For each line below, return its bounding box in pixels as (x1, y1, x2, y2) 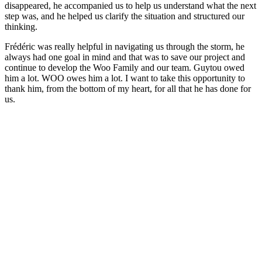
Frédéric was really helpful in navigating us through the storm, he (5, 42, 244, 52)
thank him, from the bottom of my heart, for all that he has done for (5, 84, 251, 94)
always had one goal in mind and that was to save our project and (5, 52, 245, 63)
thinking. (5, 22, 37, 32)
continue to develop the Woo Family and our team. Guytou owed (5, 63, 244, 73)
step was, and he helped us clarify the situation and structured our (5, 11, 244, 22)
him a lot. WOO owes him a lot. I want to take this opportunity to (5, 73, 245, 84)
